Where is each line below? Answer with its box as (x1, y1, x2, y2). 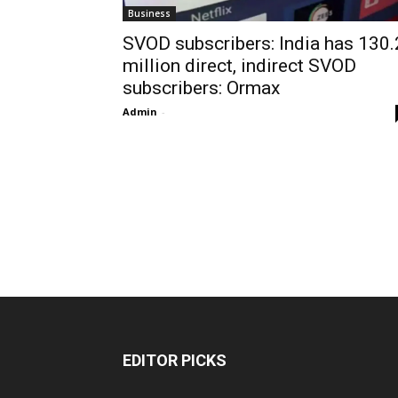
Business (128, 7, 171, 20)
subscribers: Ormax (123, 77, 280, 99)
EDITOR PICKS (123, 351, 227, 370)
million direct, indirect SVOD (123, 55, 356, 76)
